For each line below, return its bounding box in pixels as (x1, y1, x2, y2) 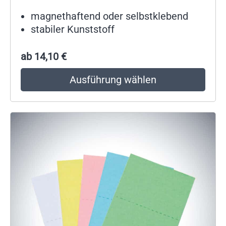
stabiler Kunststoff (31, 23, 115, 35)
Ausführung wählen (70, 74, 156, 86)
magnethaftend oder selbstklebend (31, 10, 188, 22)
